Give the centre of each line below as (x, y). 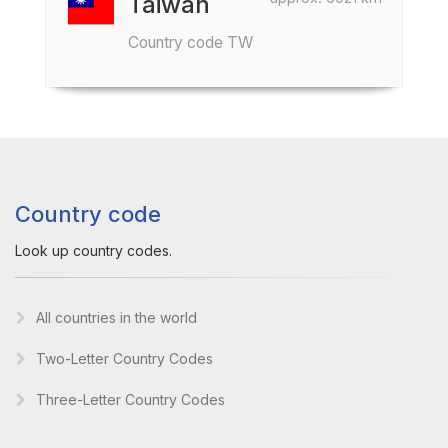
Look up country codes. (93, 250)
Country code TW (190, 42)
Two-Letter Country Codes (124, 358)
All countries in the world (116, 317)
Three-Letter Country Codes (130, 399)
